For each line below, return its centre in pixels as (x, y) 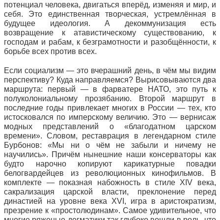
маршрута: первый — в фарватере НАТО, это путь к (110, 89)
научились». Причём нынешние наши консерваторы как (110, 154)
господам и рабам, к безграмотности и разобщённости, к (110, 42)
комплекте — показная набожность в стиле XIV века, (110, 182)
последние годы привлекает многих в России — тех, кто (110, 108)
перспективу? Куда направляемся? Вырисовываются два (110, 80)
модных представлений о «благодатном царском (110, 126)
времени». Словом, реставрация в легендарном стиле (110, 136)
